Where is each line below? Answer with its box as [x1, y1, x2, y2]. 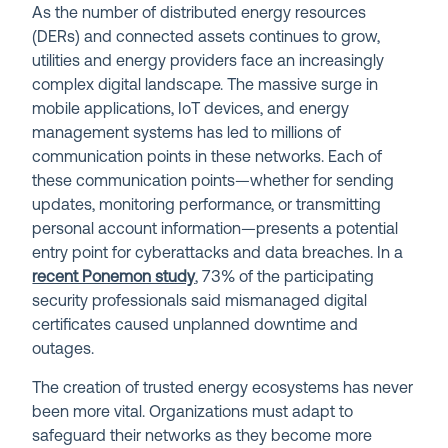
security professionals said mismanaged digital [32, 293, 368, 310]
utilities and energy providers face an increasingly [32, 53, 385, 70]
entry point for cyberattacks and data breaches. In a [32, 245, 404, 262]
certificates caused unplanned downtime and [32, 317, 359, 334]
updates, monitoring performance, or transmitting [32, 197, 382, 214]
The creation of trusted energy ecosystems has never [32, 380, 414, 397]
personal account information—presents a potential [32, 221, 399, 238]
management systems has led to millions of [32, 125, 342, 142]
